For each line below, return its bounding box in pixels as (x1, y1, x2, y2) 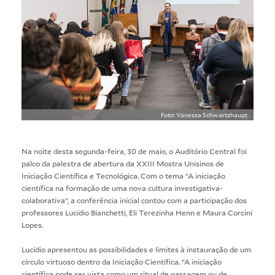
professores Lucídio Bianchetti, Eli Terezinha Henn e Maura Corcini (21, 207, 252, 217)
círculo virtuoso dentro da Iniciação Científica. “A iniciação (21, 256, 222, 266)
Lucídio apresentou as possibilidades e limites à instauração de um (21, 244, 251, 254)
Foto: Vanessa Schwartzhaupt (161, 110, 247, 119)
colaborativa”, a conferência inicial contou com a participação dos (21, 195, 247, 205)
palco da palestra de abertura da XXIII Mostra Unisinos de (21, 158, 224, 168)
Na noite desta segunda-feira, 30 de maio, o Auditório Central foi (21, 145, 247, 156)
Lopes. (21, 219, 43, 230)
